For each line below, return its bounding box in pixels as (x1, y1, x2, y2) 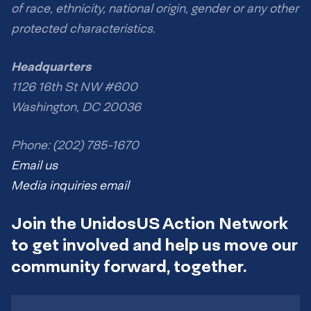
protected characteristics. (11, 21, 155, 37)
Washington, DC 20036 (11, 99, 141, 115)
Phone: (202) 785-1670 (11, 137, 139, 153)
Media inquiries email (11, 178, 129, 194)
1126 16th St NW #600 (11, 79, 137, 95)
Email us (11, 158, 58, 174)
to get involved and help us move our (11, 234, 297, 255)
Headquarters (11, 59, 91, 74)
